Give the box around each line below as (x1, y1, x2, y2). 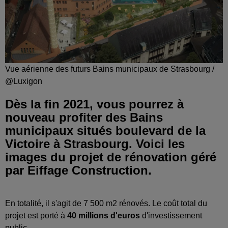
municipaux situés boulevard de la (5, 123, 206, 137)
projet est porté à (5, 211, 67, 220)
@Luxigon (5, 76, 42, 85)
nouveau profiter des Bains (5, 110, 163, 124)
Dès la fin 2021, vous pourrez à (5, 97, 184, 111)
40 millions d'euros (67, 211, 140, 220)
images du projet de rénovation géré (5, 150, 216, 164)
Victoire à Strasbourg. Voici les (5, 136, 185, 151)
